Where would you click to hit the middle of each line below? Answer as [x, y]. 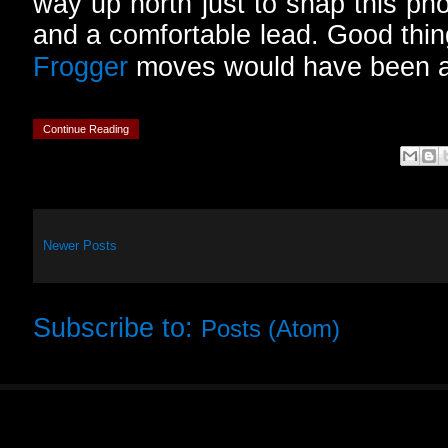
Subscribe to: [117, 328]
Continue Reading [86, 129]
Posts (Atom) [270, 329]
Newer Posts [80, 246]
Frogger [80, 67]
